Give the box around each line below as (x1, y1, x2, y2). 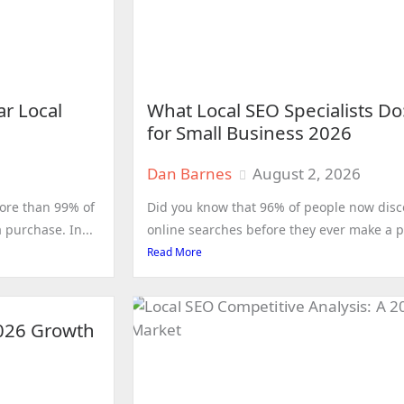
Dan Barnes (147, 163, 232, 185)
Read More (147, 244, 202, 261)
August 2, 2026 (252, 163, 361, 185)
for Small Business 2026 (147, 120, 352, 146)
